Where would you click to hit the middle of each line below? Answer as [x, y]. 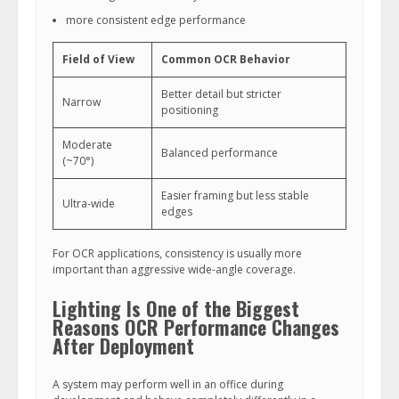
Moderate [87, 145]
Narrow [81, 102]
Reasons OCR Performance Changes [196, 327]
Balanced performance [220, 153]
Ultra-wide [89, 204]
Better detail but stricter [221, 94]
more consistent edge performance [156, 20]
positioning [190, 110]
